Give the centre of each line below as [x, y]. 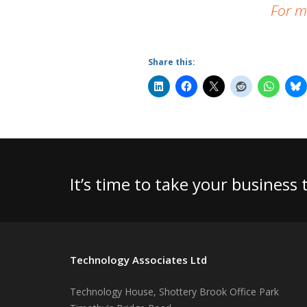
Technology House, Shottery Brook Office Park [174, 292]
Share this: [172, 62]
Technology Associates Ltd [138, 260]
